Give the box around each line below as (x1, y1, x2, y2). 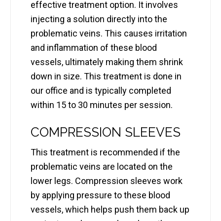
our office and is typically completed (31, 85, 172, 96)
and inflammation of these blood (31, 42, 157, 53)
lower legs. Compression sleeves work (31, 176, 183, 186)
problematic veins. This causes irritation (31, 28, 187, 39)
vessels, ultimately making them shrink (31, 57, 184, 68)
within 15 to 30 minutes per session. (31, 100, 173, 110)
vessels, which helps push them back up (31, 204, 190, 215)
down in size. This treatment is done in (31, 71, 182, 82)
